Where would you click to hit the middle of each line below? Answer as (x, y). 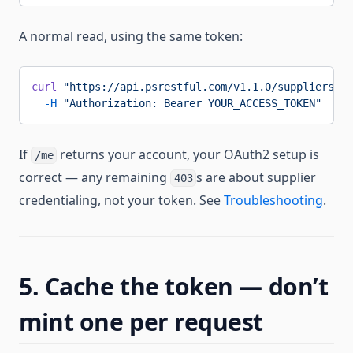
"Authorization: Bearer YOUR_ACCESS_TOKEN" (189, 103)
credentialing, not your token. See (121, 200)
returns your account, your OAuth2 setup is (188, 154)
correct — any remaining (95, 177)
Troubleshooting (273, 200)
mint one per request (141, 321)
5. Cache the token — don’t (174, 286)
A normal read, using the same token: (131, 36)
